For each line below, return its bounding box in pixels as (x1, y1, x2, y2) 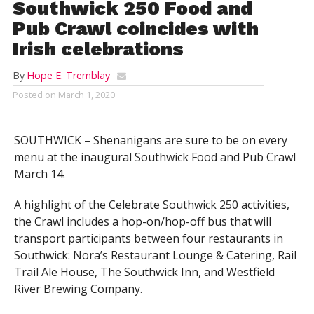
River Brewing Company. (13, 281, 142, 296)
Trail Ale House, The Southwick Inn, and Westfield (13, 264, 275, 280)
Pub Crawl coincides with (12, 18, 259, 40)
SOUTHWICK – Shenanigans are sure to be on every (13, 132, 287, 148)
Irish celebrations (12, 38, 184, 60)
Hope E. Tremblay (26, 69, 110, 82)
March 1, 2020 (57, 88, 115, 101)
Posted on (12, 88, 56, 101)
